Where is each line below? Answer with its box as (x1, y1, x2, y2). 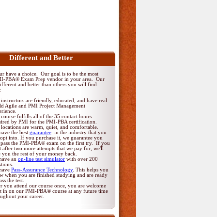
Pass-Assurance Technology (11, 167, 73, 172)
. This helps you (73, 167, 108, 172)
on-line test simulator (18, 156, 65, 162)
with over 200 (65, 156, 98, 162)
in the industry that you (51, 129, 107, 135)
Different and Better (9, 54, 73, 62)
